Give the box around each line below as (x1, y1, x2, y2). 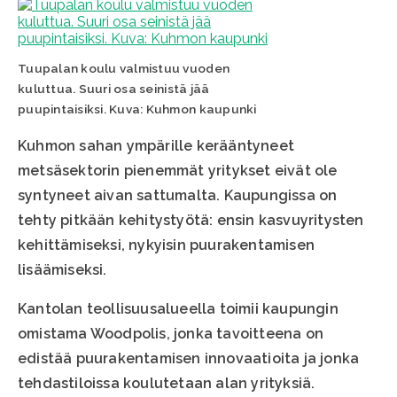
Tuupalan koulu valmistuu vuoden (18, 61, 230, 76)
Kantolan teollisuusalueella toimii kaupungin (18, 300, 339, 318)
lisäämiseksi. (18, 261, 107, 279)
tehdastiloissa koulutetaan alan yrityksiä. (18, 375, 315, 393)
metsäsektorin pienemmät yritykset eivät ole (18, 162, 338, 180)
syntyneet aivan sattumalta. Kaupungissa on (18, 187, 338, 205)
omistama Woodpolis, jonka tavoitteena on (18, 325, 324, 343)
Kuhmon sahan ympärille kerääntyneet (18, 137, 294, 155)
